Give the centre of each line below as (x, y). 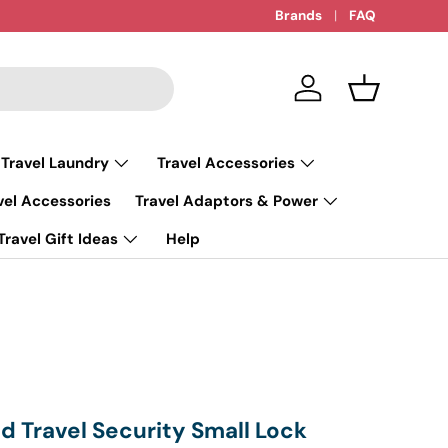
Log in (327, 97)
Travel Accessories (226, 163)
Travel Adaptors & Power (226, 201)
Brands (298, 15)
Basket (386, 97)
